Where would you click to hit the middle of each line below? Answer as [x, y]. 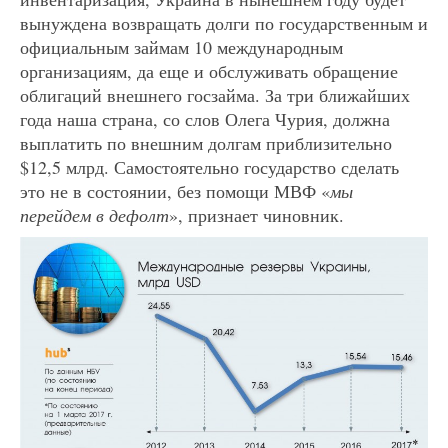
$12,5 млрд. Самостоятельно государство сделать [209, 166]
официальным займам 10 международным [181, 46]
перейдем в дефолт [94, 214]
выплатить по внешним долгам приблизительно [206, 142]
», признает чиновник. [256, 214]
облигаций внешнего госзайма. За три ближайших [215, 94]
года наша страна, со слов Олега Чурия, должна [205, 118]
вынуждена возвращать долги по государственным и [224, 22]
